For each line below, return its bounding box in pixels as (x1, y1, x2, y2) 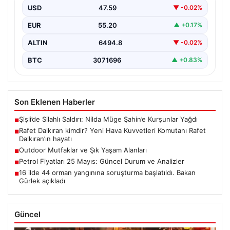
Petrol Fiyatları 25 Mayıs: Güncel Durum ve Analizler (19, 157, 184, 165)
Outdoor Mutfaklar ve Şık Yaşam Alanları (19, 145, 147, 154)
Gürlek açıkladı (19, 176, 65, 185)
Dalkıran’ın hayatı (19, 134, 72, 143)
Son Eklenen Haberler (14, 97, 95, 107)
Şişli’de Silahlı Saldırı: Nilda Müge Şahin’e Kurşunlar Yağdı (19, 114, 198, 123)
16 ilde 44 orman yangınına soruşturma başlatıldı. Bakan (19, 168, 196, 177)
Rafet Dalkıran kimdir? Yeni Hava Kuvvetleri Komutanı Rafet (19, 126, 206, 135)
